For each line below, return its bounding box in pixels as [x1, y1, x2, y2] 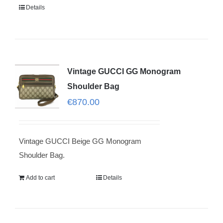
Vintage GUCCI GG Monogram [67, 67, 181, 76]
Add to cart [25, 174, 55, 181]
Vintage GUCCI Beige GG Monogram [18, 137, 141, 145]
